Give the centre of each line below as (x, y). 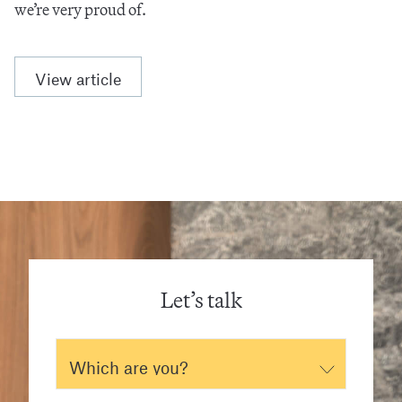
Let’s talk (201, 301)
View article (78, 77)
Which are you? (129, 365)
